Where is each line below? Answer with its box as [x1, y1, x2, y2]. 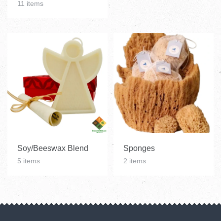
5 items [17, 157, 40, 165]
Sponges [123, 144, 155, 153]
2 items [123, 157, 146, 165]
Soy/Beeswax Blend [17, 144, 88, 153]
